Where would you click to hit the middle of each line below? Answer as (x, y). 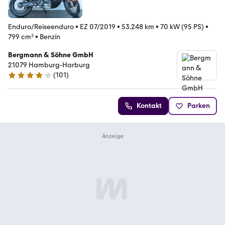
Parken (199, 106)
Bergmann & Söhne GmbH (51, 55)
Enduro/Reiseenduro (41, 27)
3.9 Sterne (23, 79)
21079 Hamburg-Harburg (49, 65)
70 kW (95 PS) (182, 27)
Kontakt (149, 106)
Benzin (50, 37)
